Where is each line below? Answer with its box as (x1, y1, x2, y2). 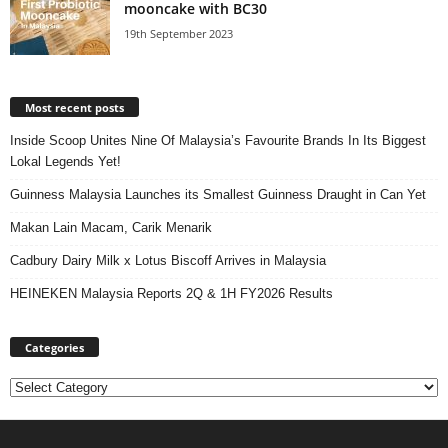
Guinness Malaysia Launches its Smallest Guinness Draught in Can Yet (10, 187, 426, 203)
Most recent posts (25, 100, 124, 116)
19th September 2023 (124, 26, 233, 42)
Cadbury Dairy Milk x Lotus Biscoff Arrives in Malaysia (10, 253, 326, 269)
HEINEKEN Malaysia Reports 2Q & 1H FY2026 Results (10, 286, 333, 302)
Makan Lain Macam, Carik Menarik (10, 220, 212, 236)
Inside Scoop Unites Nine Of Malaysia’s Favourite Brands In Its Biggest (10, 133, 426, 149)
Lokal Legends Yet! (10, 154, 121, 170)
